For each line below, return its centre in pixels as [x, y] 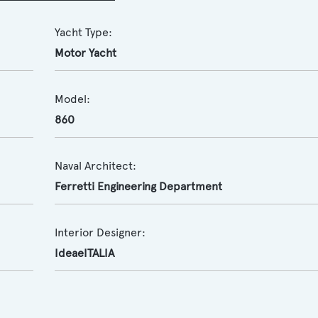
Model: [72, 99]
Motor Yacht [85, 53]
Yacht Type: [83, 32]
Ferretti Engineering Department [138, 186]
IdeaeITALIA [84, 253]
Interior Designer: [100, 232]
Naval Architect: [95, 166]
